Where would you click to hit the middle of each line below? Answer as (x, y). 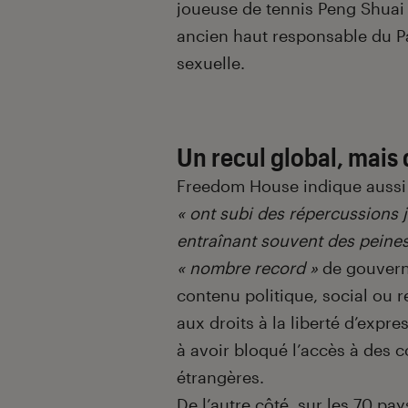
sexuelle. (211, 63)
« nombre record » (247, 268)
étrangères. (220, 377)
